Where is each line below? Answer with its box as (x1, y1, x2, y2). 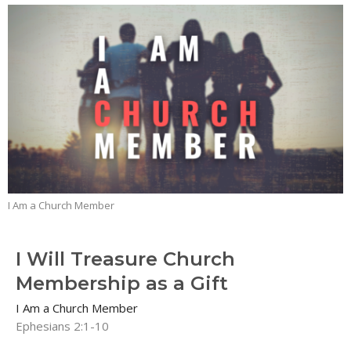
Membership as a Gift (16, 271, 228, 295)
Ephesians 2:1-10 (16, 317, 109, 334)
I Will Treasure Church (16, 247, 235, 270)
